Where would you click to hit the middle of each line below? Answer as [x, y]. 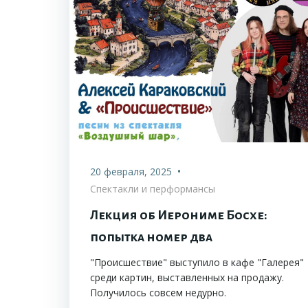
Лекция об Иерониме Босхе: [179, 216]
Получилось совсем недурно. [158, 293]
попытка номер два [151, 238]
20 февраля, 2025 [131, 172]
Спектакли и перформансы [153, 189]
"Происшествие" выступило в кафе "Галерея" [197, 263]
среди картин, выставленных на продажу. [187, 278]
